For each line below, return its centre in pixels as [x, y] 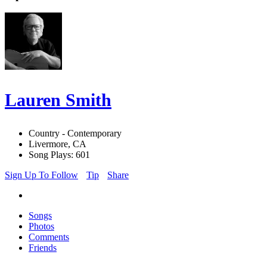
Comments [49, 237]
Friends [43, 248]
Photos [41, 226]
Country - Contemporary [75, 133]
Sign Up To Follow [41, 175]
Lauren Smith [58, 100]
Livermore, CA [58, 144]
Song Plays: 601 [59, 155]
